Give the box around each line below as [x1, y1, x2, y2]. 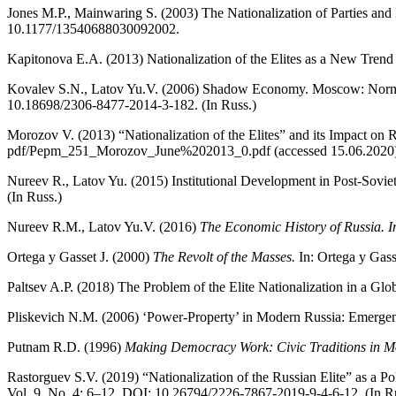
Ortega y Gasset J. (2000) [7, 249, 153, 265]
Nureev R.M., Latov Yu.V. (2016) [7, 219, 200, 235]
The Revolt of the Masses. [153, 249, 295, 265]
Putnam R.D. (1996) [7, 339, 125, 355]
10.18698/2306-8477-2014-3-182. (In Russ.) [7, 97, 256, 113]
